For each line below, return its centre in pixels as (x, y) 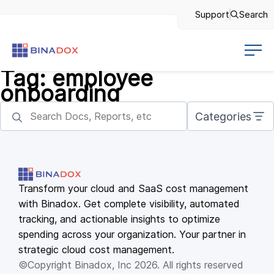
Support (212, 14)
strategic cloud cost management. (96, 250)
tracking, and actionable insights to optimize (119, 219)
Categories (223, 116)
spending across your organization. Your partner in (132, 234)
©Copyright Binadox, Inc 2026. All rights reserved (131, 265)
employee (102, 78)
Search (254, 14)
